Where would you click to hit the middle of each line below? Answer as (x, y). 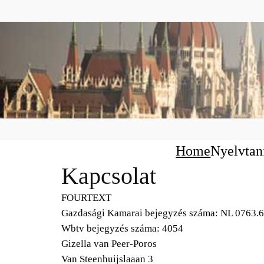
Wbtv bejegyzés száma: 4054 (122, 228)
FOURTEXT (86, 197)
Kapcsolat (109, 176)
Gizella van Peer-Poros (109, 243)
